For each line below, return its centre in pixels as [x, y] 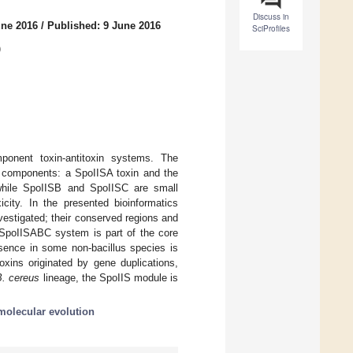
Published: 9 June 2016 [104, 26]
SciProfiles [271, 29]
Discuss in [271, 17]
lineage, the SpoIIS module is [109, 277]
